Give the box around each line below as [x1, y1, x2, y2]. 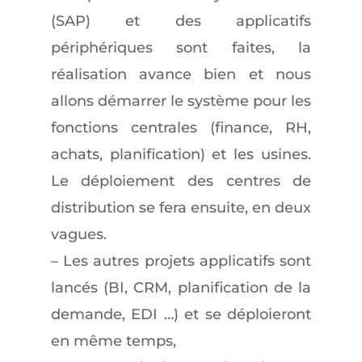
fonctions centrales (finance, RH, [50, 119, 312, 137]
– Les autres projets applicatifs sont [50, 252, 312, 270]
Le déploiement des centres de [50, 172, 312, 190]
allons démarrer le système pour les [50, 92, 312, 110]
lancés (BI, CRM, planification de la [50, 279, 312, 297]
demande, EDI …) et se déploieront [50, 305, 312, 323]
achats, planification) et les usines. [50, 145, 312, 163]
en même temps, [50, 332, 176, 350]
